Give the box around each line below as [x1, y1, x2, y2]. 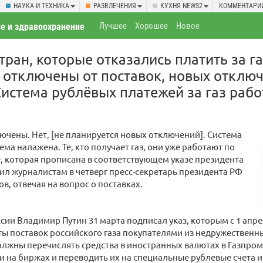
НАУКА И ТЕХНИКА [14, 2, 69, 10]
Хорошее [135, 21, 168, 31]
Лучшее [99, 21, 127, 31]
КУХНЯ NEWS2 [160, 2, 203, 10]
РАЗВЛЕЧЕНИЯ [93, 2, 136, 10]
